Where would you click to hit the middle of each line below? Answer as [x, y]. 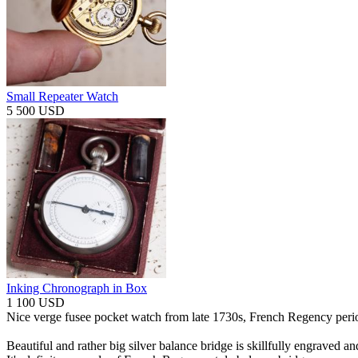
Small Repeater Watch [62, 97]
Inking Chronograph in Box [77, 288]
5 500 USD [36, 111]
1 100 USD [36, 303]
